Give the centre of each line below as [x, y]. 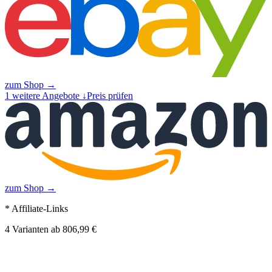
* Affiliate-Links [36, 209]
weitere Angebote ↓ [48, 96]
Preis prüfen [110, 96]
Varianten [29, 229]
